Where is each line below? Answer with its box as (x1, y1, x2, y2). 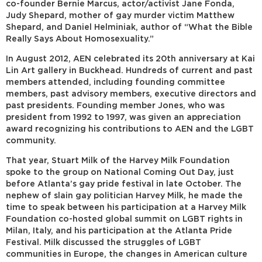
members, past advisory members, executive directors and (6, 90, 256, 98)
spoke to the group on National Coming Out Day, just (6, 168, 234, 176)
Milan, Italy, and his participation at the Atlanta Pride (6, 227, 232, 235)
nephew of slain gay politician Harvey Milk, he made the (6, 192, 243, 199)
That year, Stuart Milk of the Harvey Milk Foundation (6, 157, 230, 164)
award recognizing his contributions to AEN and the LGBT (6, 125, 254, 133)
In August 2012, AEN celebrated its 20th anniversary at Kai (6, 55, 255, 63)
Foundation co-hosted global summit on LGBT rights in (6, 215, 243, 223)
